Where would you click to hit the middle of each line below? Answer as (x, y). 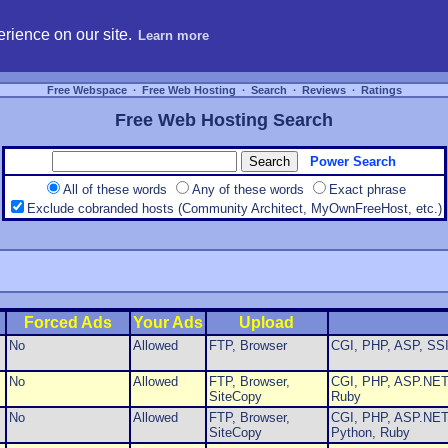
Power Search (353, 162)
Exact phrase (367, 190)
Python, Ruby (370, 433)
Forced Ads (67, 323)
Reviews (323, 90)
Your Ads (167, 323)
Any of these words (250, 190)
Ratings (381, 90)
